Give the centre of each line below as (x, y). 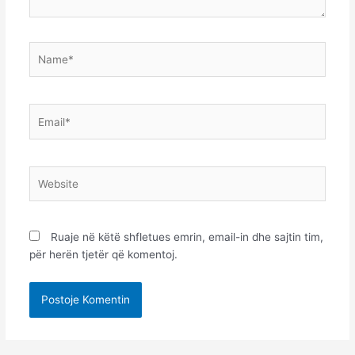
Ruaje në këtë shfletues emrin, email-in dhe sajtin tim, (187, 237)
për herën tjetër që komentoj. (103, 255)
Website (48, 174)
